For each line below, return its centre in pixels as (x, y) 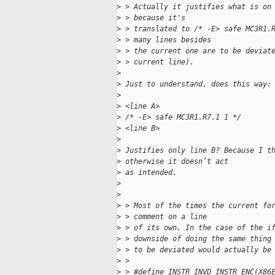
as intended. (149, 173)
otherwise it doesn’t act (175, 162)
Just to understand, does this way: (196, 84)
